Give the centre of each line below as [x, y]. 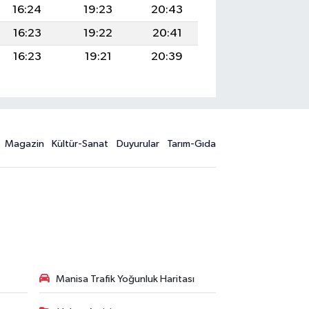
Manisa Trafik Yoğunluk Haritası [125, 279]
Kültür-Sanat [80, 143]
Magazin [24, 143]
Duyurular [138, 143]
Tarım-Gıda [192, 143]
